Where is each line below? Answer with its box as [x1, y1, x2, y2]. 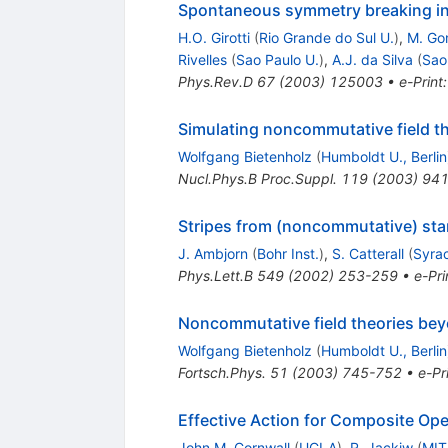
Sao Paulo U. [235, 50, 319, 68]
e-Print [398, 72, 443, 90]
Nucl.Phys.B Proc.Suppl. [177, 169, 337, 187]
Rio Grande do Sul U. [258, 28, 394, 46]
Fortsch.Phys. [177, 363, 266, 381]
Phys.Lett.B [177, 266, 253, 284]
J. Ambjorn [177, 244, 248, 262]
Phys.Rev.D [177, 72, 253, 90]
